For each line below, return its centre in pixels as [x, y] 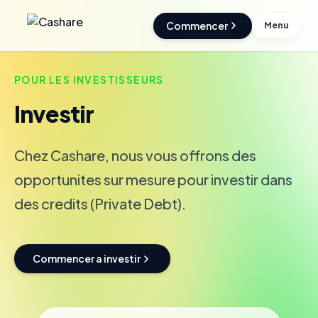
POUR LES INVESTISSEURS [89, 79]
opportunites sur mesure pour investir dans [153, 179]
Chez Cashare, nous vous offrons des [135, 155]
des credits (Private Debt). [100, 203]
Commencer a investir [87, 258]
